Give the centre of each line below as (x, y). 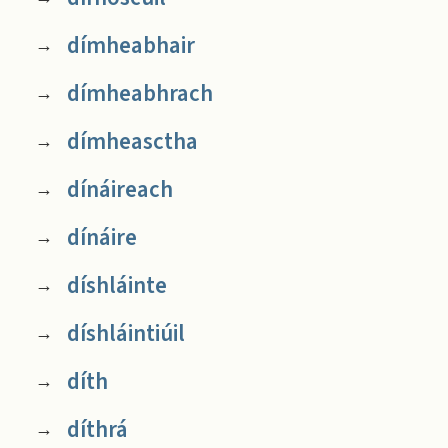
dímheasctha (132, 141)
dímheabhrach (139, 93)
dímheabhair (130, 45)
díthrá (97, 429)
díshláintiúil (125, 333)
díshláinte (116, 285)
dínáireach (119, 189)
